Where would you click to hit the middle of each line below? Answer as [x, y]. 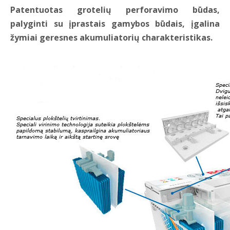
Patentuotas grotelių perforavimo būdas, [115, 10]
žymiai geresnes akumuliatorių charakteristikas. [111, 38]
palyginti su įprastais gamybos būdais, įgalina [115, 24]
